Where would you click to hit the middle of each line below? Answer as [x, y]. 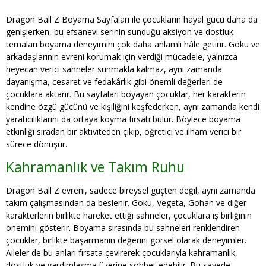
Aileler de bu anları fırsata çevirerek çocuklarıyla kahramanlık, [122, 253]
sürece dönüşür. [37, 144]
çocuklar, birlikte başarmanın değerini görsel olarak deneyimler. [126, 240]
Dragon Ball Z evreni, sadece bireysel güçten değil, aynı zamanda [131, 190]
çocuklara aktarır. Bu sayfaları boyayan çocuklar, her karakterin [126, 94]
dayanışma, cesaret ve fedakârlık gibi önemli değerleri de [114, 82]
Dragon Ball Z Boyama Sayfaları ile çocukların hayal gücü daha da [132, 19]
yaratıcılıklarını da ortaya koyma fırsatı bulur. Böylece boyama [123, 119]
